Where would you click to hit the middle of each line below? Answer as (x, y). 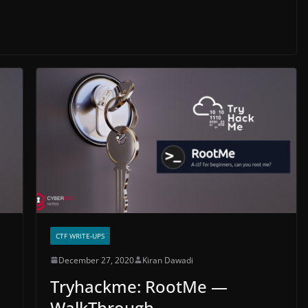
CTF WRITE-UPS (80, 235)
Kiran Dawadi (167, 260)
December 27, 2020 (96, 260)
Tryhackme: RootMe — (139, 286)
